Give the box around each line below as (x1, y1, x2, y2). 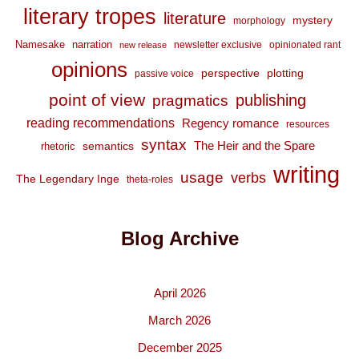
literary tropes (22, 5, 156, 30)
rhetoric (40, 140, 75, 153)
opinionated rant (268, 39, 341, 51)
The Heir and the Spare (193, 139, 315, 153)
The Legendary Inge (15, 172, 119, 186)
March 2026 (148, 313, 211, 328)
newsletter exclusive (173, 39, 262, 51)
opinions (51, 58, 127, 82)
